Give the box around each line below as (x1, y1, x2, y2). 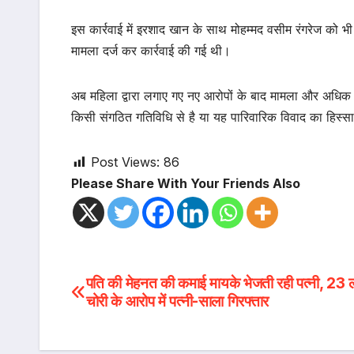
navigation (70, 304, 201, 341)
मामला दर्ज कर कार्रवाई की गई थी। (71, 43, 231, 59)
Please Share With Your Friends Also (71, 175, 300, 192)
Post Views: (91, 154, 160, 171)
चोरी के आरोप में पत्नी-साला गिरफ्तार (85, 292, 269, 311)
